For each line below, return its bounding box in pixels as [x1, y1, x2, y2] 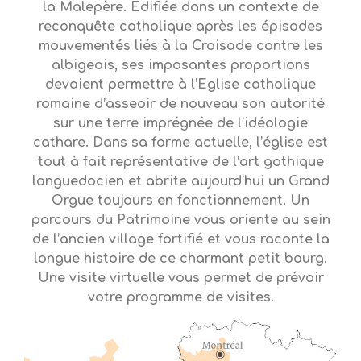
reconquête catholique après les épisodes [39, 19, 322, 34]
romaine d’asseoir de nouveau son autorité [36, 97, 325, 111]
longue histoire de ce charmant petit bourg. [34, 251, 327, 266]
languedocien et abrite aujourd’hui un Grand [31, 174, 330, 189]
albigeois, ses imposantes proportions [51, 58, 310, 73]
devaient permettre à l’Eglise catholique [45, 77, 316, 92]
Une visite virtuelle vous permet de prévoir [37, 271, 324, 285]
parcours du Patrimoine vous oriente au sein [31, 213, 330, 227]
